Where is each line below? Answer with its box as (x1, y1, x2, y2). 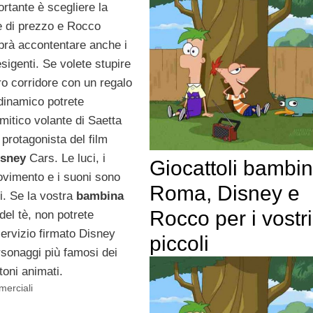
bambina (72, 189, 124, 203)
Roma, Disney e (149, 182, 300, 205)
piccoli (149, 232, 209, 256)
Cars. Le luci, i (25, 152, 105, 166)
